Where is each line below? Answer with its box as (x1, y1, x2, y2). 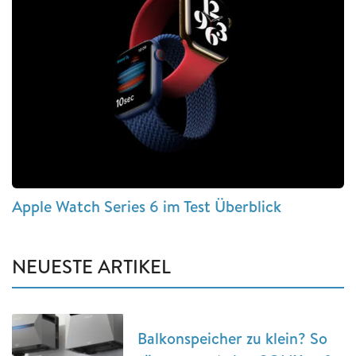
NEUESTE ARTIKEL (12, 253, 171, 281)
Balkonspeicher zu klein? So (137, 327, 327, 350)
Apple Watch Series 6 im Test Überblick (12, 195, 281, 218)
